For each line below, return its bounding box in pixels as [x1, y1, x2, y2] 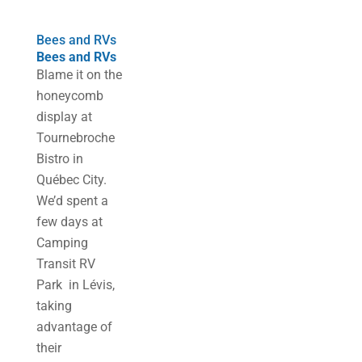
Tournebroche [36, 130, 115, 145]
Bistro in [36, 151, 83, 166]
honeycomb [36, 88, 103, 103]
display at [36, 109, 92, 124]
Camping [36, 235, 88, 250]
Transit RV [36, 256, 95, 271]
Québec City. [36, 172, 107, 187]
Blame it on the [36, 67, 122, 82]
